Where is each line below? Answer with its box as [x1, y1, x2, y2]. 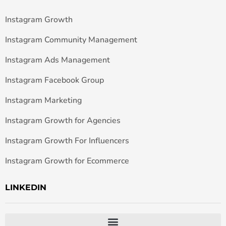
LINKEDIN [5, 182, 46, 192]
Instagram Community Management [5, 34, 137, 45]
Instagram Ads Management [5, 54, 110, 66]
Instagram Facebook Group [5, 74, 104, 86]
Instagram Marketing [5, 94, 82, 106]
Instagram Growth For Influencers [5, 135, 129, 146]
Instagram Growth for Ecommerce [5, 155, 129, 166]
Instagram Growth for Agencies [5, 115, 121, 126]
